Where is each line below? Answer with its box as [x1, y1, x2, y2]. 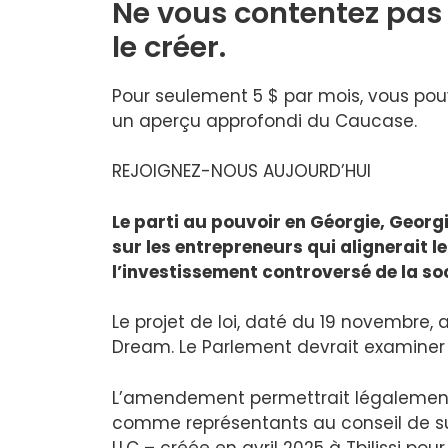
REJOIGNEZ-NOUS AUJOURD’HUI [112, 159, 371, 184]
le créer [112, 26, 219, 67]
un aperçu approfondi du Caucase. [112, 108, 417, 133]
